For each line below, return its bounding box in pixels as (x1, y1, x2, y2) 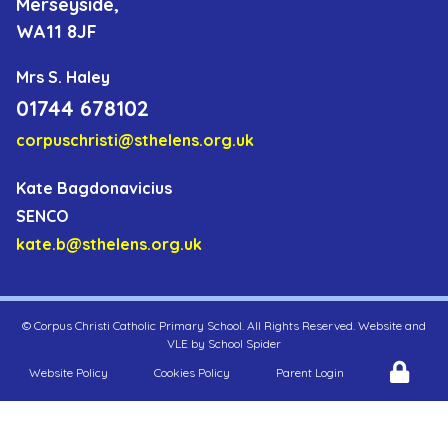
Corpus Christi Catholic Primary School (34, 318, 242, 333)
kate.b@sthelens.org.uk (16, 234, 202, 254)
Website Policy (29, 365, 108, 380)
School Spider (208, 336, 281, 351)
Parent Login (276, 365, 344, 380)
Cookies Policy (154, 365, 230, 380)
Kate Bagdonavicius (16, 178, 172, 198)
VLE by (167, 336, 205, 351)
